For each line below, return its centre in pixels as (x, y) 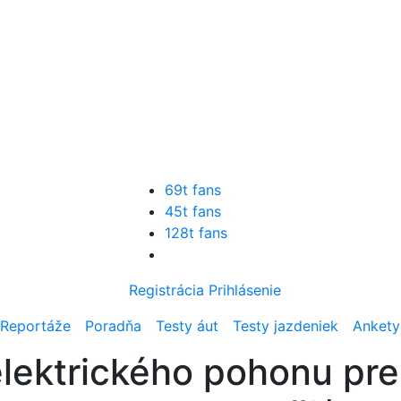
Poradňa (113, 326)
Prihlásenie (245, 290)
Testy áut (187, 326)
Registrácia (166, 290)
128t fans (196, 233)
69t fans (193, 190)
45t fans (193, 211)
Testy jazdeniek (286, 326)
